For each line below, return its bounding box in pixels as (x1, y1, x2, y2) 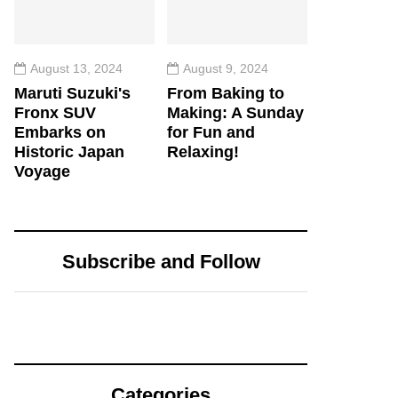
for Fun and (167, 123, 255, 141)
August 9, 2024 (183, 60, 268, 76)
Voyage (14, 162, 70, 180)
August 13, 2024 (30, 60, 123, 76)
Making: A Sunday (167, 103, 304, 122)
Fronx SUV (14, 103, 96, 122)
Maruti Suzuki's (14, 84, 131, 102)
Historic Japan (14, 142, 124, 161)
